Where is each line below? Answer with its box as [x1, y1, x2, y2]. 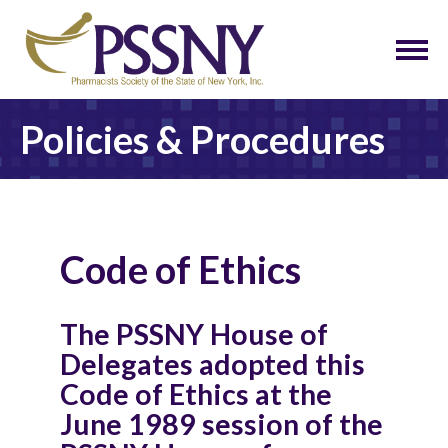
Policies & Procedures [20, 116, 385, 163]
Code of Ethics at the [60, 377, 332, 412]
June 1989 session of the [60, 407, 383, 442]
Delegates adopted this [60, 347, 365, 382]
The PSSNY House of [60, 317, 328, 352]
